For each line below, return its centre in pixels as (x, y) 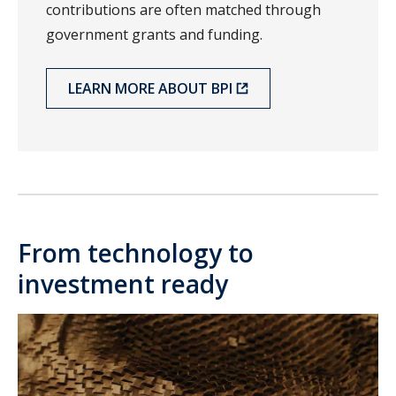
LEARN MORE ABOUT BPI (150, 89)
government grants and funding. (154, 35)
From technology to (136, 253)
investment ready (123, 284)
